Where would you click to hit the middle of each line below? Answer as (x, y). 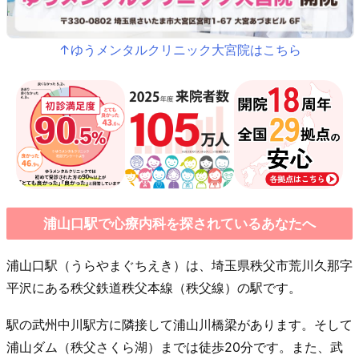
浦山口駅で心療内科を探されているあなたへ (179, 223)
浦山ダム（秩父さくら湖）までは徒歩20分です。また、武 (175, 347)
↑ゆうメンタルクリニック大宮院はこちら (179, 49)
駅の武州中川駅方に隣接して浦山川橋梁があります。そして (179, 324)
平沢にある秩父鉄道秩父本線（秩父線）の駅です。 (154, 288)
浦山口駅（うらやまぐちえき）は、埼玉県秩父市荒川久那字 (179, 266)
